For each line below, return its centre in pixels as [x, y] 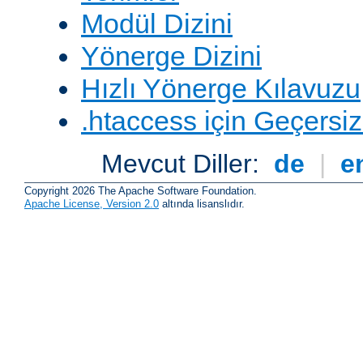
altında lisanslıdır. [202, 204]
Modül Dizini [157, 23]
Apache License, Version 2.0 [92, 204]
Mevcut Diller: [184, 163]
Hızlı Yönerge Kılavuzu [221, 88]
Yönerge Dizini [171, 56]
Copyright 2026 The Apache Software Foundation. [141, 191]
